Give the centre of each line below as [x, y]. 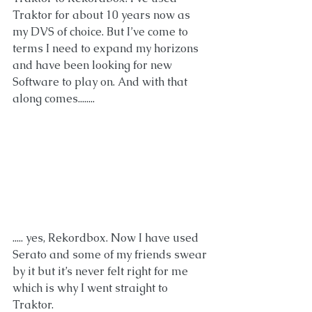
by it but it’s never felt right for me [102, 271]
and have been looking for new [92, 65]
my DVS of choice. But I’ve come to [102, 32]
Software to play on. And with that [101, 82]
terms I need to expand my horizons [107, 49]
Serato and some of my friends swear [111, 254]
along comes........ [54, 99]
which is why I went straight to [92, 288]
